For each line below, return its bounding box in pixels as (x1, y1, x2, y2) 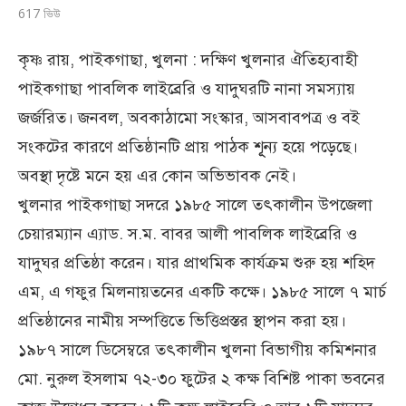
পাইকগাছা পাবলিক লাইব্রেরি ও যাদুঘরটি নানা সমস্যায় (18, 78, 355, 99)
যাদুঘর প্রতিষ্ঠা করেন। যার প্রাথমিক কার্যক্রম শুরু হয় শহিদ (18, 252, 375, 273)
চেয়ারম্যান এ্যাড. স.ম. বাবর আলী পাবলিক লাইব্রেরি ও (18, 223, 357, 244)
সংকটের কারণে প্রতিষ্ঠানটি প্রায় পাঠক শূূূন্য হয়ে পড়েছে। (18, 136, 358, 157)
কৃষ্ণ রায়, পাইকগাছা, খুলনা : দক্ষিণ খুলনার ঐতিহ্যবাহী (18, 49, 358, 70)
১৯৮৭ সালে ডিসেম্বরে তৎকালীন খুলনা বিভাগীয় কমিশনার (18, 339, 377, 360)
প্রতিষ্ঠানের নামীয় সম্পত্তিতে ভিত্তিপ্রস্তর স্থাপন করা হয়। (18, 310, 346, 331)
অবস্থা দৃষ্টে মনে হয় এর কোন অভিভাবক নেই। (18, 165, 296, 186)
